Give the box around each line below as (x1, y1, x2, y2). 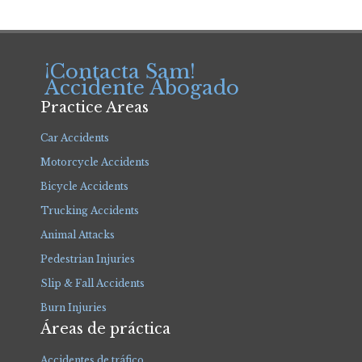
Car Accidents (40, 132, 109, 144)
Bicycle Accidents (40, 180, 128, 192)
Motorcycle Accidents (40, 156, 149, 168)
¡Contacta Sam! (44, 60, 196, 83)
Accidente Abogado (44, 76, 239, 99)
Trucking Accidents (40, 204, 139, 217)
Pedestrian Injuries (40, 253, 135, 265)
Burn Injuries (40, 301, 107, 314)
